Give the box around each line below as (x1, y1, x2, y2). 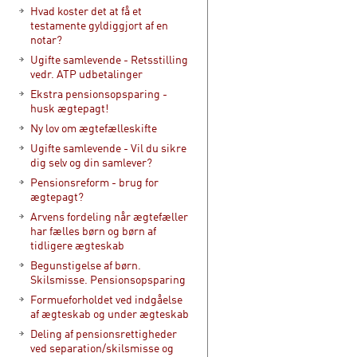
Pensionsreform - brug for (30, 175, 159, 189)
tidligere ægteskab (30, 238, 124, 252)
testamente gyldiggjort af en (30, 18, 168, 32)
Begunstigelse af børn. (30, 258, 141, 272)
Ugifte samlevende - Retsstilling (30, 53, 188, 66)
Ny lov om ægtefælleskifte (30, 121, 157, 135)
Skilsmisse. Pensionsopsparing (30, 273, 186, 286)
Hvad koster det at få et (30, 4, 142, 18)
